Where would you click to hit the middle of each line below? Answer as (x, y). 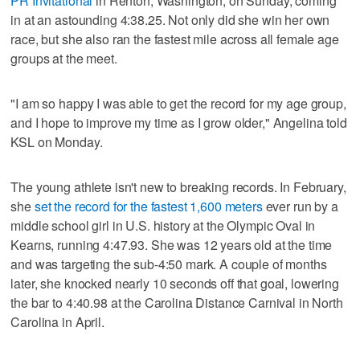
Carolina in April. (57, 321)
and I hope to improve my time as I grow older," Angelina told (179, 122)
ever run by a (300, 206)
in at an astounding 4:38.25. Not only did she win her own (170, 19)
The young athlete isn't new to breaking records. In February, (178, 186)
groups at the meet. (64, 58)
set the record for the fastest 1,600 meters (148, 206)
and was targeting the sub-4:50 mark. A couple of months (169, 264)
